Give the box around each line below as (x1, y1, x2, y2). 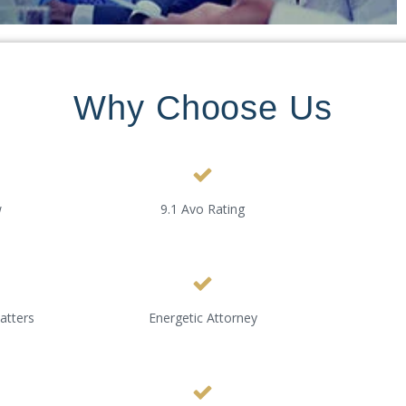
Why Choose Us (73, 89, 333, 127)
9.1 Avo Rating (160, 200, 246, 217)
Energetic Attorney (148, 309, 257, 326)
